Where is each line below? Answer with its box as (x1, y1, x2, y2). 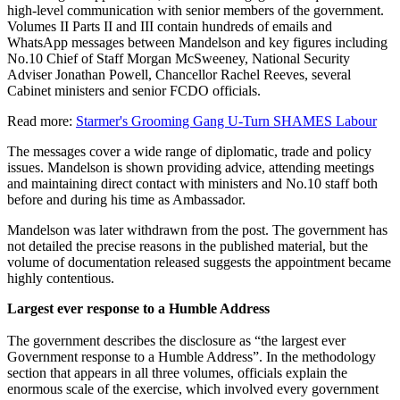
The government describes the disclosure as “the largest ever (7, 332, 346, 348)
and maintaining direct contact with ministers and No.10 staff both (7, 175, 378, 191)
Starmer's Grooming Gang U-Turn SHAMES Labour (76, 112, 377, 129)
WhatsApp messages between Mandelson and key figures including (7, 34, 387, 50)
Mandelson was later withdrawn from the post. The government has (7, 221, 387, 237)
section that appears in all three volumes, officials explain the (7, 364, 347, 380)
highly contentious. (7, 270, 114, 286)
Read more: (7, 112, 76, 129)
